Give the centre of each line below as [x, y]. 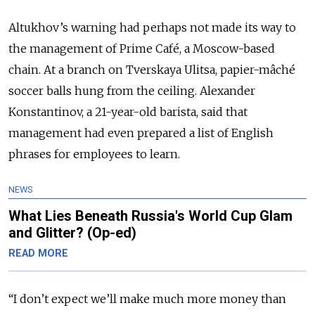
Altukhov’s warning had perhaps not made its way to [152, 27]
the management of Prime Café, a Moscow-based [142, 48]
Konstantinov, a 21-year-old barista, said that [128, 111]
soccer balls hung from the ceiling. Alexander [132, 90]
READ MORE [38, 253]
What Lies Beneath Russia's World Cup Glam [150, 216]
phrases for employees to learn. [94, 154]
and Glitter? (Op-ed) [72, 232]
